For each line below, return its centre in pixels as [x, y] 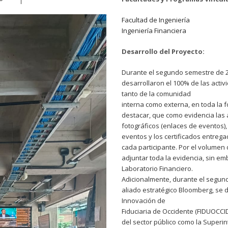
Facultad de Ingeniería [156, 20]
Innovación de [144, 201]
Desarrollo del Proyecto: [163, 51]
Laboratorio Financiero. [157, 168]
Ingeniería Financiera [154, 31]
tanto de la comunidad [156, 94]
